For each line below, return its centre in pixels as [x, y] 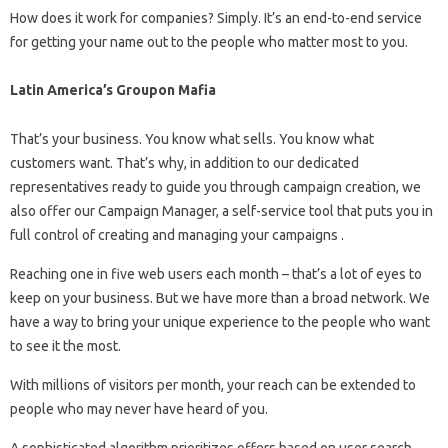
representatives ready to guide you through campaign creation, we [215, 186]
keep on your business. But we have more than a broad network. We [220, 297]
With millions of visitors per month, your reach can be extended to [213, 384]
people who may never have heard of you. [139, 408]
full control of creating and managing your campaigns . [177, 234]
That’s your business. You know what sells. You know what [192, 138]
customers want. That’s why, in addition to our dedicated [184, 162]
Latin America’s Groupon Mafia [113, 89]
